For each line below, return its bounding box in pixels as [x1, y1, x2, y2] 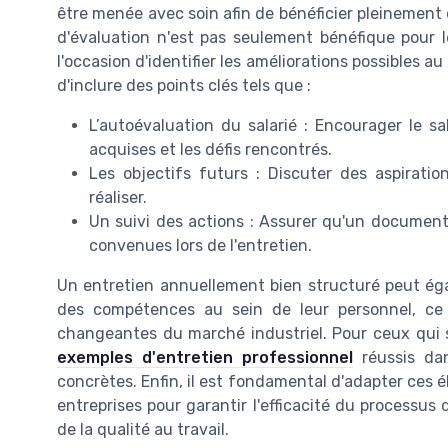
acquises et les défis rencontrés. [89, 140, 332, 160]
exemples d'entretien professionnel [57, 348, 353, 368]
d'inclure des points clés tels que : [57, 76, 311, 96]
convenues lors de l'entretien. [89, 236, 312, 256]
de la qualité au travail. [57, 420, 229, 440]
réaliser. [89, 188, 147, 208]
